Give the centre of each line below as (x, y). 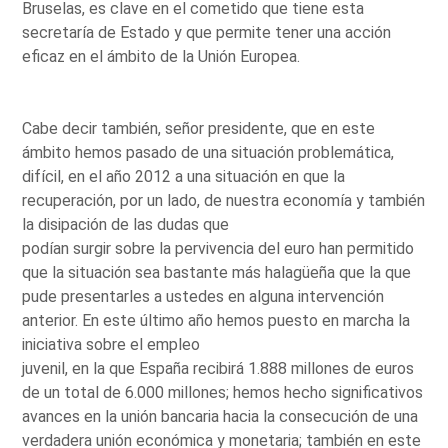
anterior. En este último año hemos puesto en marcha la (216, 320)
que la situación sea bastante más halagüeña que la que (217, 272)
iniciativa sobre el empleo (111, 344)
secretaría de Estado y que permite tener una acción (207, 32)
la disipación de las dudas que (126, 224)
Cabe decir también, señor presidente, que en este (199, 128)
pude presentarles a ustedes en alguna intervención (203, 296)
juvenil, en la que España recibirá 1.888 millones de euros (218, 368)
